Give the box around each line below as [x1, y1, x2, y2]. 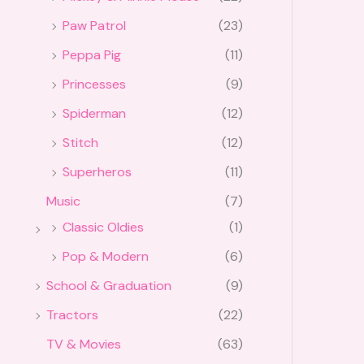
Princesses [63, 76, 126, 93]
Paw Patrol [63, 17, 126, 35]
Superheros [63, 163, 132, 181]
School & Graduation [46, 277, 171, 295]
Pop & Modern [63, 248, 149, 266]
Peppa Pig [63, 46, 121, 64]
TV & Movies [46, 336, 121, 353]
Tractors [46, 306, 98, 324]
